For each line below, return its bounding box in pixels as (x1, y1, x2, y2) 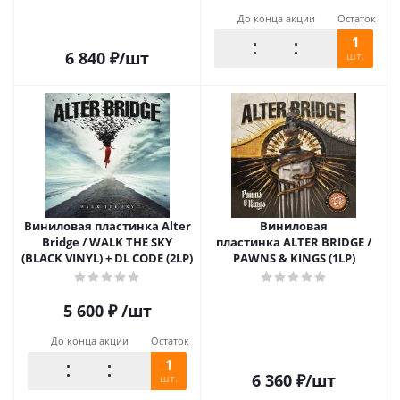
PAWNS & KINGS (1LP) (232, 250, 355, 266)
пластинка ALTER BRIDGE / (216, 234, 371, 250)
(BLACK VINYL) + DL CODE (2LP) (21, 250, 193, 266)
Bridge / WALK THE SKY (42, 234, 172, 250)
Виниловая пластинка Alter (23, 218, 191, 234)
